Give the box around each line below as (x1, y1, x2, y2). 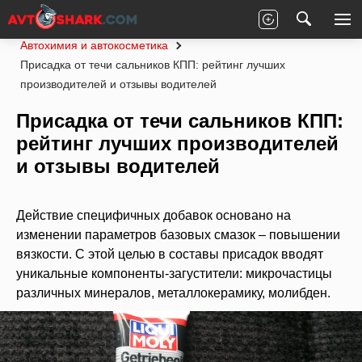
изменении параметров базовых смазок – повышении (16, 228, 340, 242)
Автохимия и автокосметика (20, 39, 168, 52)
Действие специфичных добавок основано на (16, 208, 291, 222)
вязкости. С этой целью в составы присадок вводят (16, 247, 323, 261)
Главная (36, 19, 80, 32)
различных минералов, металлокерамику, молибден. (16, 286, 330, 300)
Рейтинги (162, 19, 209, 32)
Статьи (103, 19, 139, 32)
